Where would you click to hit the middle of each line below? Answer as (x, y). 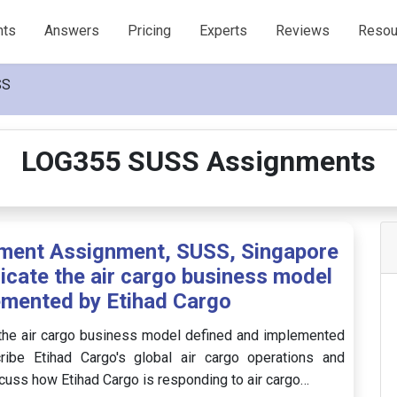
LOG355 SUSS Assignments (198, 161)
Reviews (303, 31)
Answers (72, 31)
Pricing (150, 31)
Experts (224, 31)
